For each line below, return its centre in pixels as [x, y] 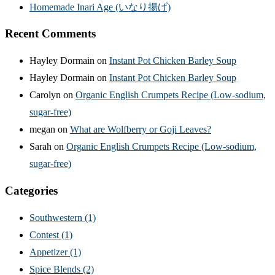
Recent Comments [50, 34]
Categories [31, 190]
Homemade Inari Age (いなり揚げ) [100, 7]
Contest [45, 234]
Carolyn [45, 95]
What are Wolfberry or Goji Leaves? [141, 130]
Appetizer [50, 252]
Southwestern [57, 217]
